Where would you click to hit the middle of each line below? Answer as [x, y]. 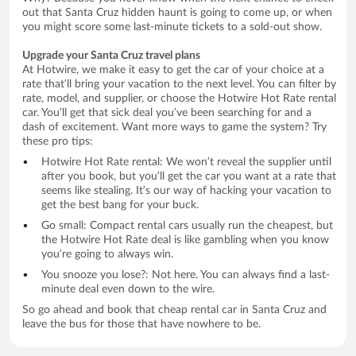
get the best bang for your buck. [120, 205]
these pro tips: [58, 141]
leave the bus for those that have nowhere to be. [141, 324]
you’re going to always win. [107, 254]
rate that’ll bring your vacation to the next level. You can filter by [179, 84]
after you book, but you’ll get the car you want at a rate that [189, 176]
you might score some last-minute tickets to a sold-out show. [172, 27]
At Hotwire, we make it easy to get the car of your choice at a [173, 70]
